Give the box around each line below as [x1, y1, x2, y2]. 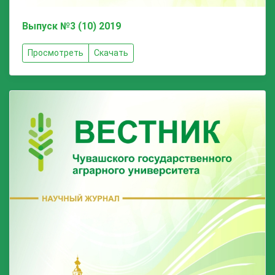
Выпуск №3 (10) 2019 [22, 20, 121, 33]
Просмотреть [28, 48, 83, 58]
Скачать [94, 48, 128, 58]
